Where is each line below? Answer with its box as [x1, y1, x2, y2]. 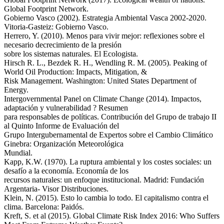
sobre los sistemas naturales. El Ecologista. [4, 49, 138, 58]
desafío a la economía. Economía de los [4, 166, 128, 175]
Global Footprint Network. [4, 4, 88, 13]
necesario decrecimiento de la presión [4, 40, 121, 49]
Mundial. [4, 148, 32, 157]
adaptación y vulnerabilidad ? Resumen [4, 103, 128, 112]
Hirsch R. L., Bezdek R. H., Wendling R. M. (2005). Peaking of [4, 58, 207, 67]
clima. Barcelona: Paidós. [4, 202, 84, 211]
